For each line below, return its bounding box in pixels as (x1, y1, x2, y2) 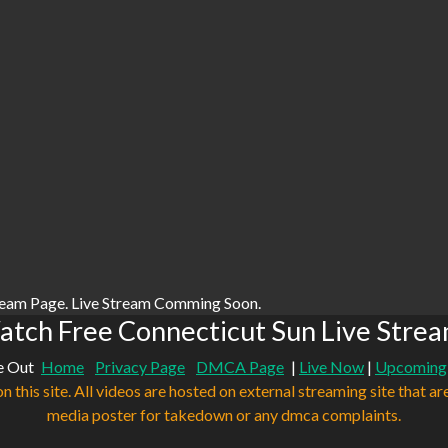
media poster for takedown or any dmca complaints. (47, 405, 401, 425)
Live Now (299, 357, 364, 377)
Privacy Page (95, 357, 185, 377)
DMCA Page (196, 357, 284, 377)
